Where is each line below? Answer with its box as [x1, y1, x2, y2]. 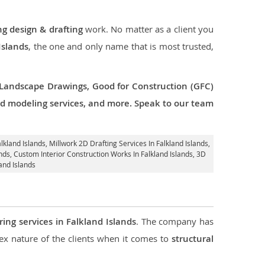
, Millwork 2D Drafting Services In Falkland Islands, [46, 138, 210, 148]
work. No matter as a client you [82, 23, 214, 35]
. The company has [136, 215, 214, 227]
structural [172, 232, 214, 245]
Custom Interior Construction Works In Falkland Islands [14, 149, 193, 159]
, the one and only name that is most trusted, [28, 40, 214, 52]
